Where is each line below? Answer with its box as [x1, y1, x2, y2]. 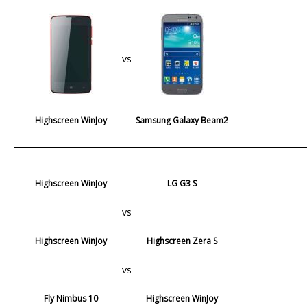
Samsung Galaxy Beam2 [136, 114, 229, 126]
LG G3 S [167, 177, 197, 189]
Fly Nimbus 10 [44, 292, 99, 304]
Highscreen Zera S [147, 234, 218, 247]
